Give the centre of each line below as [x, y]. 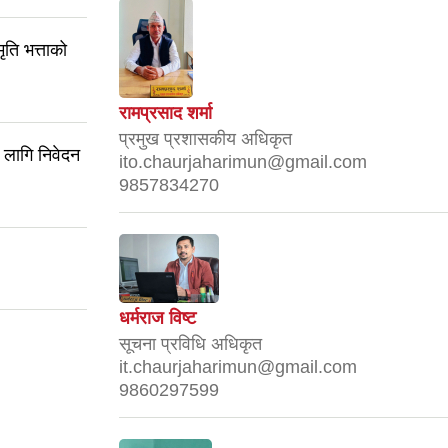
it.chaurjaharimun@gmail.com [238, 366]
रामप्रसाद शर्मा [165, 112]
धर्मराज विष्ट [157, 317]
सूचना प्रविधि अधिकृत [190, 343]
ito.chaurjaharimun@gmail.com [243, 161]
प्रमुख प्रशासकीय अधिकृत [205, 138]
